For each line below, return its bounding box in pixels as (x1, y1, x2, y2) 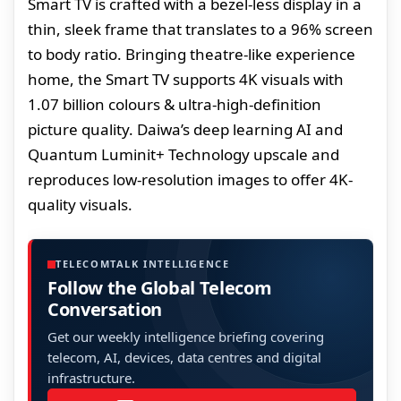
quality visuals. (28, 194, 132, 216)
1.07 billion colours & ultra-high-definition (28, 94, 321, 115)
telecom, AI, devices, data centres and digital (47, 348, 321, 367)
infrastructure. (47, 369, 135, 388)
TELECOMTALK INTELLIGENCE (55, 257, 230, 271)
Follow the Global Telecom (47, 276, 272, 301)
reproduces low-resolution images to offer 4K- (28, 169, 353, 191)
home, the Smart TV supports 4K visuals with (28, 69, 344, 90)
